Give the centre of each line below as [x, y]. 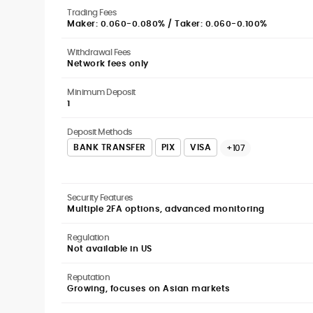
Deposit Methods [100, 132]
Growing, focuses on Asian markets [149, 288]
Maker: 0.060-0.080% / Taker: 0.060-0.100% [167, 23]
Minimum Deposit [101, 92]
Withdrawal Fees [99, 52]
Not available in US [110, 248]
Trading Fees [92, 12]
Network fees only [108, 63]
